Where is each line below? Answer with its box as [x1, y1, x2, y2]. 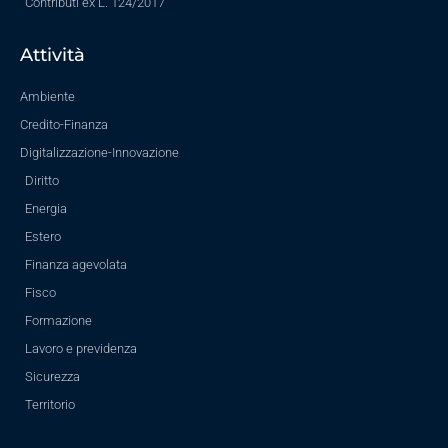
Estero [25, 229, 61, 245]
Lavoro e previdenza [25, 341, 137, 357]
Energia [25, 201, 67, 217]
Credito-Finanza [20, 117, 108, 133]
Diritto [25, 173, 59, 189]
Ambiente [20, 89, 75, 105]
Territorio [25, 397, 75, 413]
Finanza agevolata [25, 257, 127, 273]
